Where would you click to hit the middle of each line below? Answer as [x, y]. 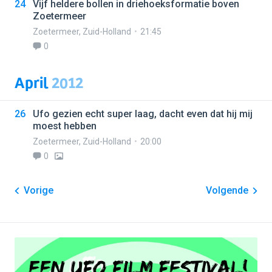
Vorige [39, 190]
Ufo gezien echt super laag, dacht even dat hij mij [143, 114]
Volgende [227, 190]
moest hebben [65, 126]
